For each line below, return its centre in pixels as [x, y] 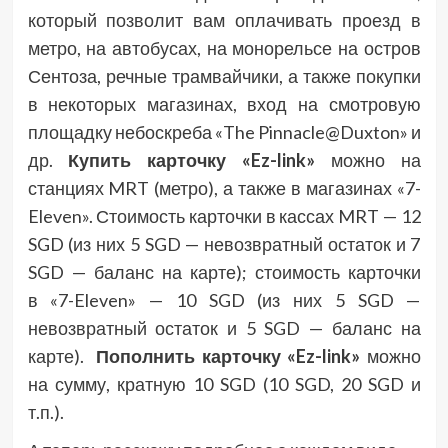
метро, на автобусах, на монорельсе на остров [224, 48]
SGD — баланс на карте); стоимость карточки [224, 272]
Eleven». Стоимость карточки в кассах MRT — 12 [224, 216]
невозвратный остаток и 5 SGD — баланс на [224, 328]
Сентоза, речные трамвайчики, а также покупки [224, 76]
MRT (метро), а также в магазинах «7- [264, 188]
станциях [65, 188]
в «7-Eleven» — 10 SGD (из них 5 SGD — [224, 300]
